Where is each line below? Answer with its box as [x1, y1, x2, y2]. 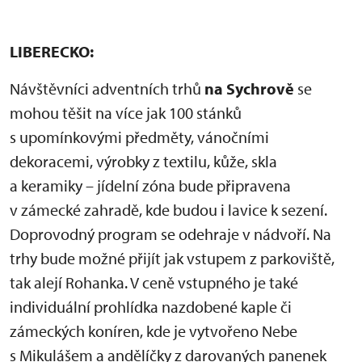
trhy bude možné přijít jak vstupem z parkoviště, [10, 248, 335, 268]
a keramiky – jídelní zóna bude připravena [10, 175, 291, 196]
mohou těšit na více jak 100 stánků [10, 103, 242, 123]
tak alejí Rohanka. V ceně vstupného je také [10, 272, 298, 293]
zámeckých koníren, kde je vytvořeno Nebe [10, 321, 297, 341]
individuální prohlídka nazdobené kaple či [10, 297, 292, 317]
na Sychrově [204, 78, 294, 99]
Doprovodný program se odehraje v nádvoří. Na [10, 224, 331, 244]
